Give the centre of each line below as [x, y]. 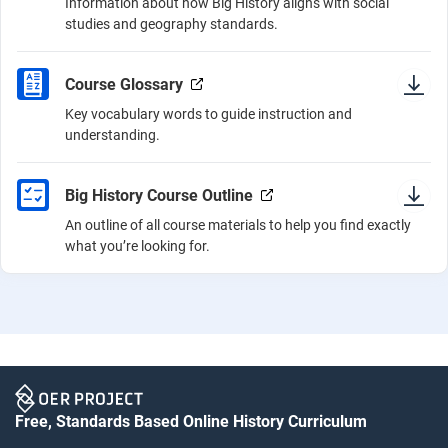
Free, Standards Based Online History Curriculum [191, 421]
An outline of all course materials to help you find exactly [238, 225]
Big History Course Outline [159, 195]
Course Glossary [126, 84]
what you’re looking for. [137, 246]
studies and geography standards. [171, 24]
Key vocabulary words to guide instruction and [208, 114]
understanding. [112, 135]
